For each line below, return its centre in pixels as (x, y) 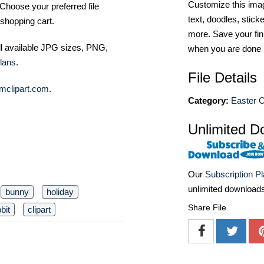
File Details (222, 77)
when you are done (225, 49)
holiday (60, 192)
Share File (207, 208)
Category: (208, 100)
